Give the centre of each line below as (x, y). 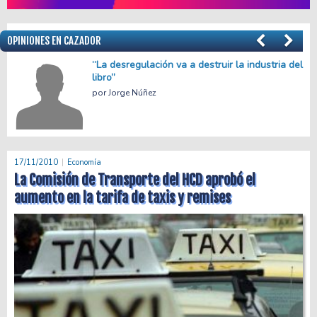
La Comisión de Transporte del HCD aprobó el (135, 180)
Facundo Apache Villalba (159, 80)
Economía (84, 162)
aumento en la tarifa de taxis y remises (122, 197)
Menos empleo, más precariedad (165, 64)
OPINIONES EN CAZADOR (54, 40)
